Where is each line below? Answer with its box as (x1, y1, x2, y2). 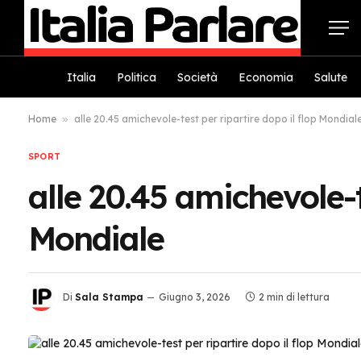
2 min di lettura (259, 291, 330, 304)
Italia (67, 69, 96, 85)
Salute (314, 69, 347, 85)
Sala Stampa (75, 291, 143, 304)
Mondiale (28, 218, 164, 259)
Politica (117, 69, 156, 85)
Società (177, 69, 218, 85)
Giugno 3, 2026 (159, 291, 230, 304)
